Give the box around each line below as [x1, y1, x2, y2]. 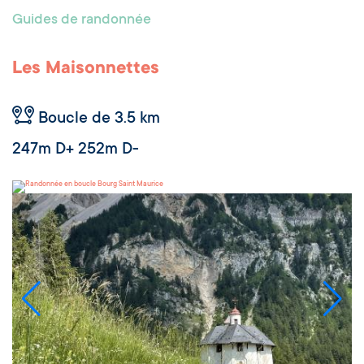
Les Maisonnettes [12, 58, 159, 79]
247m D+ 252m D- [12, 141, 139, 160]
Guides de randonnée [12, 11, 151, 28]
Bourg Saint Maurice [97, 180, 163, 189]
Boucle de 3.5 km [38, 110, 160, 129]
